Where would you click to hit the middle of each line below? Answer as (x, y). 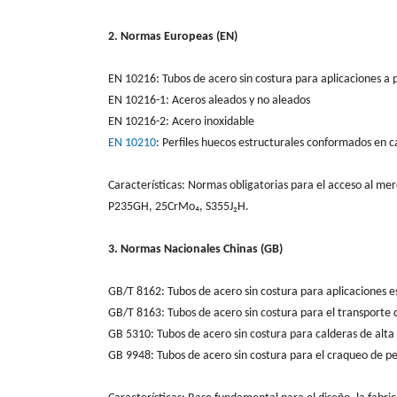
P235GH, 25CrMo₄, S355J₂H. (179, 206)
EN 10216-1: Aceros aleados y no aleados (209, 100)
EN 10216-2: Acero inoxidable (181, 121)
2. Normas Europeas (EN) (173, 36)
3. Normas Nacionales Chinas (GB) (195, 249)
